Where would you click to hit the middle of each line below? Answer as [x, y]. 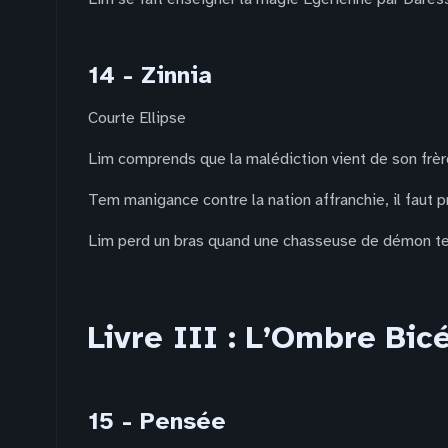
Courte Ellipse [137, 118]
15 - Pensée [157, 421]
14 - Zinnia [150, 75]
